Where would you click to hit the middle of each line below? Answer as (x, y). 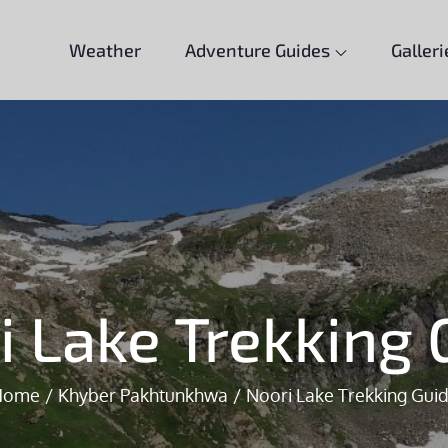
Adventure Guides (257, 50)
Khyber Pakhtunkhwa (142, 395)
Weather (104, 50)
